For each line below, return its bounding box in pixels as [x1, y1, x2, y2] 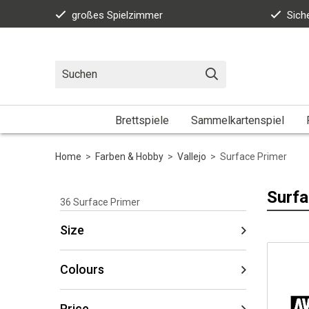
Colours [60, 261, 104, 277]
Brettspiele [114, 113, 169, 127]
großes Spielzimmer [72, 9, 163, 21]
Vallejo [177, 150, 206, 162]
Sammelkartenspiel [190, 113, 284, 127]
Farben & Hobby [95, 150, 163, 162]
